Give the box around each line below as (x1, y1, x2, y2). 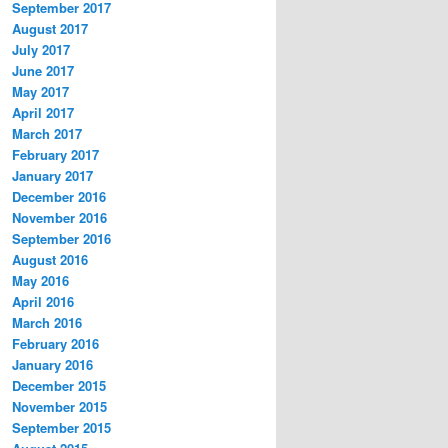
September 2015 (12, 418, 111, 438)
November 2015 (12, 397, 107, 417)
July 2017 (12, 40, 70, 60)
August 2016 (12, 250, 88, 270)
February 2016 (12, 334, 99, 354)
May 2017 (12, 82, 69, 102)
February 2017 (12, 145, 99, 165)
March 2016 (12, 313, 82, 333)
